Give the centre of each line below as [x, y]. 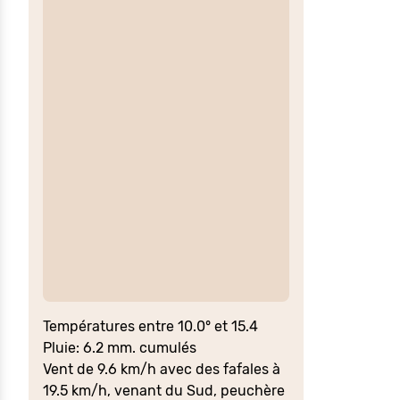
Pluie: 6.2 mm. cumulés [120, 348]
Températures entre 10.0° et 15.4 [150, 327]
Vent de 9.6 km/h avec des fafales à [162, 370]
